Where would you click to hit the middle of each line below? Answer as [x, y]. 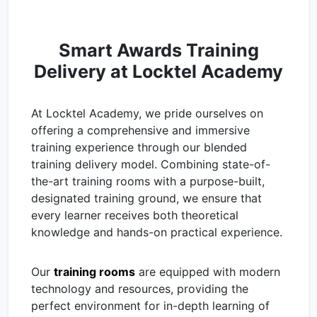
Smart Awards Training [158, 50]
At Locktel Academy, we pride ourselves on [147, 113]
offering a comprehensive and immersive [140, 130]
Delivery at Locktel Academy [158, 71]
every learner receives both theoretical [135, 215]
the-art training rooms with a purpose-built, [148, 181]
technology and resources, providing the [140, 288]
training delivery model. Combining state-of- [151, 164]
